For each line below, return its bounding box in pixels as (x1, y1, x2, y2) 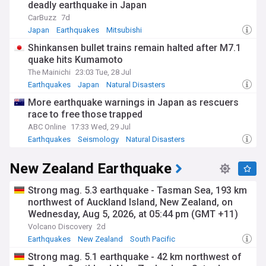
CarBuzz (28, 13, 56, 22)
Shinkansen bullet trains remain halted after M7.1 (28, 42, 241, 53)
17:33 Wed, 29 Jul (71, 122, 131, 131)
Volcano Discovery (28, 222, 92, 231)
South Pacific (130, 235, 175, 243)
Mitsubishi (106, 26, 142, 34)
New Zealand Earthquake (9, 159, 172, 179)
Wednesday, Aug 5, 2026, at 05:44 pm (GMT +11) (28, 208, 238, 220)
